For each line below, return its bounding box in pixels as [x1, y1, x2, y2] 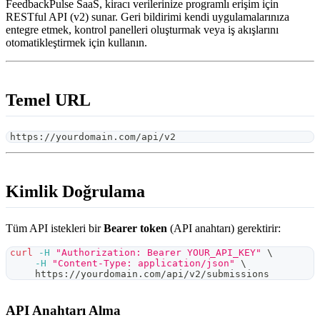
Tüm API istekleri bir [6, 221, 104, 234]
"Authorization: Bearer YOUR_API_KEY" [56, 246, 262, 258]
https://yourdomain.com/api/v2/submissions [6, 268, 269, 279]
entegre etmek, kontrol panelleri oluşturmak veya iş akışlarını [6, 24, 279, 36]
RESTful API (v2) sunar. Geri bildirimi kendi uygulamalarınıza [6, 11, 289, 24]
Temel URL [6, 91, 91, 110]
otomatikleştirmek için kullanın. [6, 36, 147, 49]
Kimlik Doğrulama [6, 182, 145, 201]
